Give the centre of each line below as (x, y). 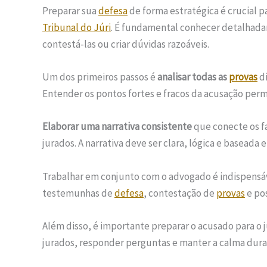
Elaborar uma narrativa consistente (117, 127)
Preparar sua (70, 10)
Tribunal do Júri (77, 27)
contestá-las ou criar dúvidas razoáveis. (126, 44)
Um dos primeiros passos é (100, 77)
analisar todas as (193, 77)
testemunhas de (78, 193)
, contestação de (180, 193)
